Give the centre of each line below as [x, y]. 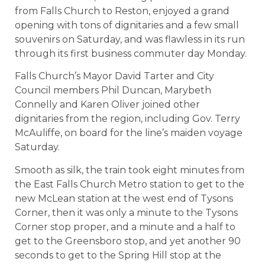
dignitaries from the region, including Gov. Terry [127, 119]
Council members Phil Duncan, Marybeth [113, 91]
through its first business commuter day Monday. [131, 54]
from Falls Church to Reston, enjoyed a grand [122, 11]
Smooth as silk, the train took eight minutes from [130, 170]
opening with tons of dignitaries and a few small [127, 25]
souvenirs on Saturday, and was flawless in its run [130, 40]
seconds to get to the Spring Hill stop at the [118, 255]
